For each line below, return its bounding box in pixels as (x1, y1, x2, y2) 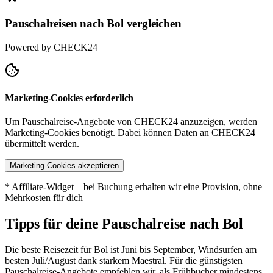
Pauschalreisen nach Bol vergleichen (5, 16, 182, 30)
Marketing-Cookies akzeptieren (10, 161, 119, 171)
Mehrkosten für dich (5, 193, 83, 204)
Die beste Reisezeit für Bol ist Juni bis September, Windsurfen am (5, 244, 257, 255)
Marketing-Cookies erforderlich (5, 92, 134, 103)
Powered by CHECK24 (5, 41, 97, 52)
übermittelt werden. (5, 138, 79, 149)
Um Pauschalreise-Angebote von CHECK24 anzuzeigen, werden (5, 116, 257, 127)
